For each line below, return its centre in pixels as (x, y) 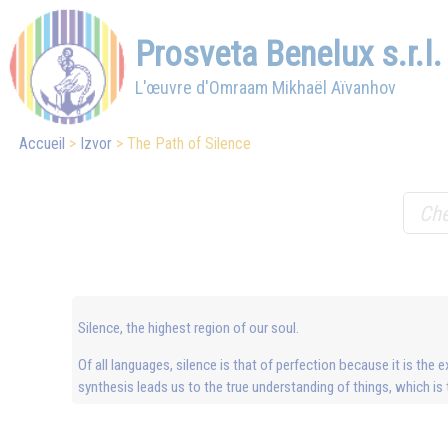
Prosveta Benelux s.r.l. (288, 54)
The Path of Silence (189, 143)
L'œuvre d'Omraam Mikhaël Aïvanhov (265, 87)
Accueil (42, 143)
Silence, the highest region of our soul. (188, 328)
